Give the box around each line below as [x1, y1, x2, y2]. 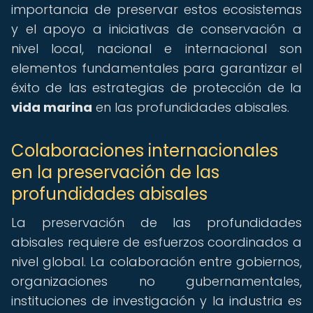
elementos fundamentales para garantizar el [11, 59, 302, 77]
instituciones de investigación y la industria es [11, 292, 302, 310]
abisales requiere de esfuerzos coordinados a [11, 233, 302, 251]
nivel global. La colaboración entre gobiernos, [11, 253, 302, 270]
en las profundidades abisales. [92, 99, 289, 116]
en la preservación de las [11, 161, 219, 184]
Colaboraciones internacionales [11, 139, 278, 162]
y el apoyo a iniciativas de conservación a [11, 20, 302, 38]
